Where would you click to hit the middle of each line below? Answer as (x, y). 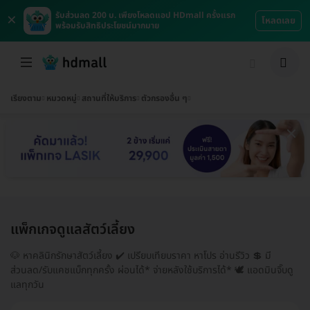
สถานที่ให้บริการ (109, 98)
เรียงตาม (26, 98)
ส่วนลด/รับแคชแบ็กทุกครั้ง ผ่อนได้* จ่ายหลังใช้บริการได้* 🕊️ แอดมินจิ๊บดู (152, 270)
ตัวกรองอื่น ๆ (164, 98)
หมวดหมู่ (62, 98)
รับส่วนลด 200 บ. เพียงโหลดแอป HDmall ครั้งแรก (145, 15)
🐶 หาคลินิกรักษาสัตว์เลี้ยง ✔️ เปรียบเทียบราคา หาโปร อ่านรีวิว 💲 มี (141, 255)
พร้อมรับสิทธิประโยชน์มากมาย (107, 26)
